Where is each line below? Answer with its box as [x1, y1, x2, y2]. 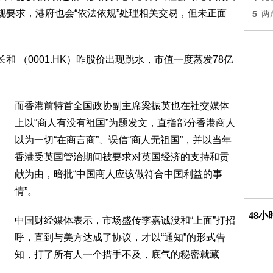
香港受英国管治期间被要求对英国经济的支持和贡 [15, 152, 229, 162]
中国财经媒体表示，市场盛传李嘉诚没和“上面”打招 [15, 215, 235, 225]
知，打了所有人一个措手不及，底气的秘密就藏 [15, 249, 219, 260]
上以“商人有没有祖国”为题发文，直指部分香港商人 [15, 118, 235, 128]
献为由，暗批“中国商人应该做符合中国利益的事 [15, 169, 222, 179]
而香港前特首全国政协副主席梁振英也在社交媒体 [15, 101, 229, 111]
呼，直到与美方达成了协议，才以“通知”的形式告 [15, 232, 225, 243]
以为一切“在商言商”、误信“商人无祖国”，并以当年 [15, 135, 232, 145]
